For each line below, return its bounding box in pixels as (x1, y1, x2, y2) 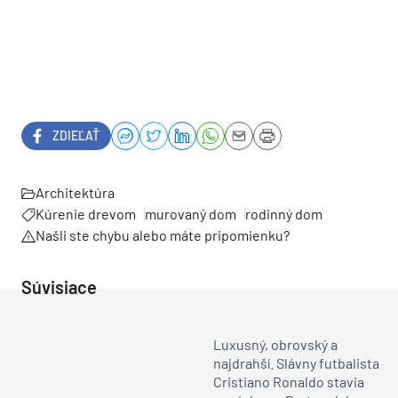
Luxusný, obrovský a (213, 336, 338, 354)
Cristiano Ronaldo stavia (213, 373, 364, 391)
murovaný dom (145, 204, 236, 222)
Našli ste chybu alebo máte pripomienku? (36, 226, 290, 243)
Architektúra (36, 183, 115, 201)
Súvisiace (21, 275, 97, 298)
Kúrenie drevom (36, 204, 136, 222)
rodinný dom (245, 204, 322, 222)
